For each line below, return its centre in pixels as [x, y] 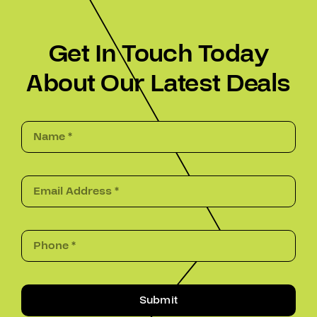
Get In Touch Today [158, 54]
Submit [158, 300]
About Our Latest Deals [158, 83]
